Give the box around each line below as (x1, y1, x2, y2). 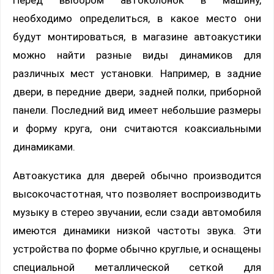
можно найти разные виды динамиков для (13, 49, 261, 62)
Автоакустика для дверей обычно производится (13, 169, 261, 182)
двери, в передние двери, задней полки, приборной (13, 86, 261, 98)
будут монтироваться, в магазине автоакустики (13, 31, 261, 43)
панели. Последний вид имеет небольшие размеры (13, 104, 261, 117)
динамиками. (13, 141, 75, 154)
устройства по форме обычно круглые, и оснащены (13, 243, 261, 256)
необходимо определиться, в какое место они (13, 12, 261, 25)
